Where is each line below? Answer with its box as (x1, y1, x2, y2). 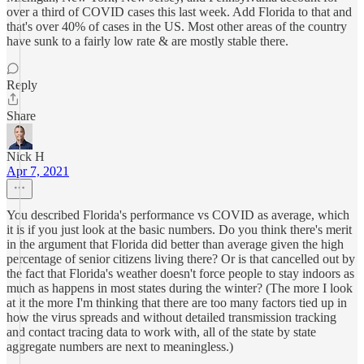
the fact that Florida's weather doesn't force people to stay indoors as (6, 266, 354, 280)
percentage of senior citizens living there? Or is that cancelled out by (6, 252, 355, 266)
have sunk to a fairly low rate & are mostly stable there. (6, 34, 288, 48)
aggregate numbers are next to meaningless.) (6, 340, 233, 353)
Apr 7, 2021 (6, 164, 69, 178)
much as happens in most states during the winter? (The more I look (6, 281, 353, 295)
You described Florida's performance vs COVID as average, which (6, 208, 349, 222)
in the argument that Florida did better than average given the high (6, 237, 344, 251)
